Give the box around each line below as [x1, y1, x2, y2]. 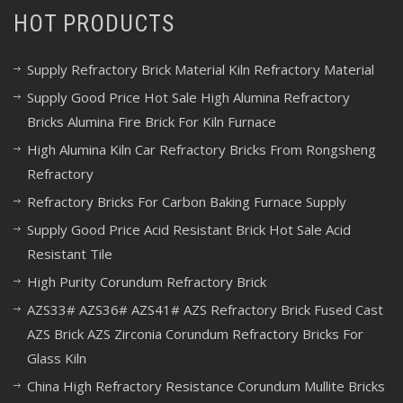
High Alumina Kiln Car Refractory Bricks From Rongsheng [27, 140, 376, 159]
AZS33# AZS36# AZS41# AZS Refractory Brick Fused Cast [27, 300, 383, 319]
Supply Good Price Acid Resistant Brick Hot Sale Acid [27, 220, 351, 239]
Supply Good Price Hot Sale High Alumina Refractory [27, 88, 350, 107]
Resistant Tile [27, 245, 112, 264]
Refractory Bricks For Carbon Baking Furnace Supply [27, 193, 346, 211]
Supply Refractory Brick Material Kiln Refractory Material [27, 60, 374, 79]
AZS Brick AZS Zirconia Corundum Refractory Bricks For [27, 325, 363, 344]
